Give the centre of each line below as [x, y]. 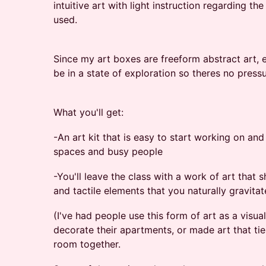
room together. [87, 244]
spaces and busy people [108, 151]
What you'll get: [88, 112]
